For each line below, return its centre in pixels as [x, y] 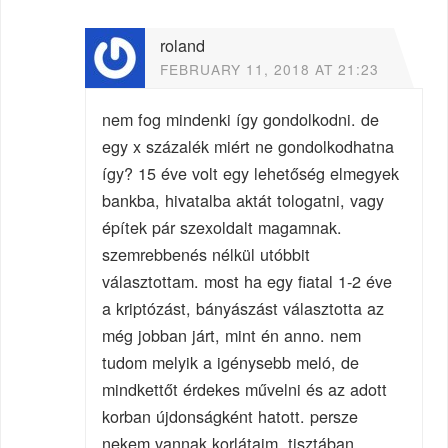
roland [183, 45]
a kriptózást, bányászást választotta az [243, 307]
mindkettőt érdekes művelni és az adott [245, 388]
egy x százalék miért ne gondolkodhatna [248, 145]
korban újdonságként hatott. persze [230, 415]
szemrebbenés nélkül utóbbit [206, 253]
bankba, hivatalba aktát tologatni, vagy [243, 199]
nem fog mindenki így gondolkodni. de [241, 118]
